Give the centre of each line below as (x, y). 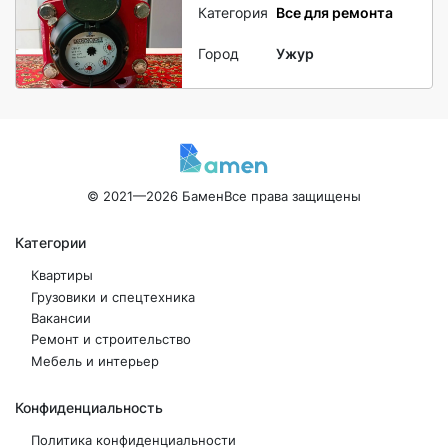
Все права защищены (292, 197)
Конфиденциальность (89, 408)
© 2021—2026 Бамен (155, 197)
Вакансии (61, 319)
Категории (50, 243)
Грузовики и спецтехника (113, 297)
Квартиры (62, 276)
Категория (233, 12)
